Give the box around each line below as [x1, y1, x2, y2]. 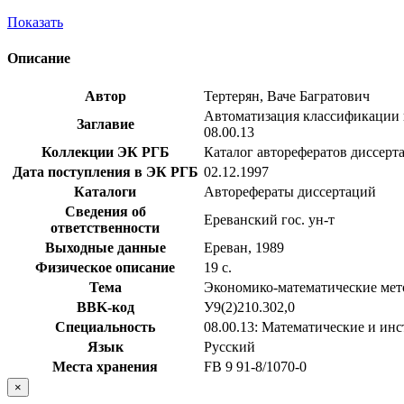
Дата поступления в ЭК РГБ [12, 163, 198, 179]
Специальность [55, 318, 155, 335]
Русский [204, 338, 255, 354]
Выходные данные [44, 239, 166, 255]
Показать [7, 14, 63, 31]
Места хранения [52, 358, 158, 374]
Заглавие [76, 115, 134, 132]
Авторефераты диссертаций [204, 183, 376, 199]
